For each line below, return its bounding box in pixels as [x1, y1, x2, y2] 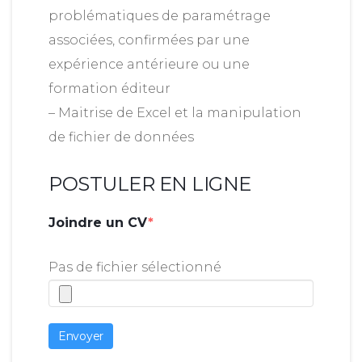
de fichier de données [48, 129, 194, 145]
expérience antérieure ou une [48, 57, 250, 72]
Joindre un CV [48, 215, 148, 230]
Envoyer [58, 329, 104, 343]
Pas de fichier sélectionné [48, 259, 221, 275]
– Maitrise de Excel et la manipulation [48, 105, 301, 120]
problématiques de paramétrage [48, 8, 271, 23]
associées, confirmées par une [48, 32, 250, 48]
